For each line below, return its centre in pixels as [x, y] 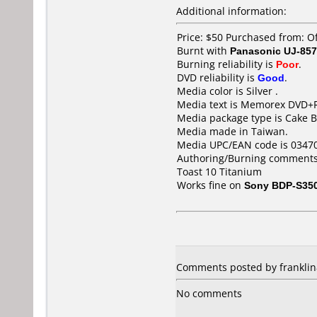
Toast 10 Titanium [219, 172]
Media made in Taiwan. [232, 131]
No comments [209, 293]
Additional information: [231, 11]
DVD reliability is [217, 77]
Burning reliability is [226, 64]
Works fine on [211, 185]
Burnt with [203, 51]
